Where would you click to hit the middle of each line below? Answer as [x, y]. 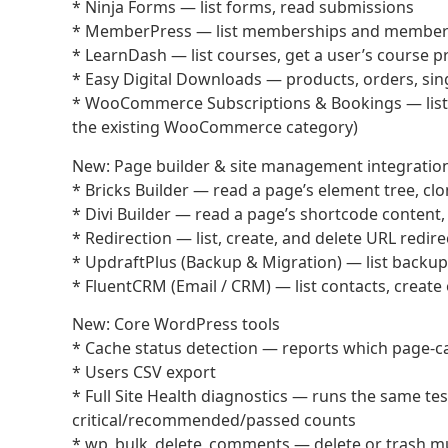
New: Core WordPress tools [176, 323]
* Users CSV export [144, 371]
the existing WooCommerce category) [215, 127]
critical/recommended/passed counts [214, 419]
